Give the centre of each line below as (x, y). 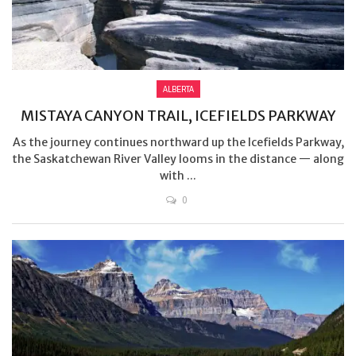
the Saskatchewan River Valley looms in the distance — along (178, 159)
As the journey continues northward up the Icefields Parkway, (178, 142)
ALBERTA (178, 89)
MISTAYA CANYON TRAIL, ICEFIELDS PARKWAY (178, 115)
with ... (178, 175)
